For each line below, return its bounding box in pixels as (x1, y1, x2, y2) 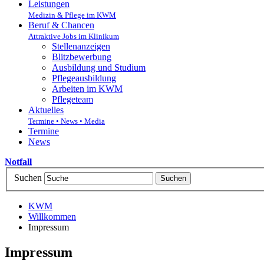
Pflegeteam (52, 94, 93, 105)
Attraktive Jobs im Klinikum (28, 32, 119, 41)
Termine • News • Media (28, 117, 105, 126)
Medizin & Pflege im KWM (28, 11, 116, 20)
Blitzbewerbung (52, 52, 111, 62)
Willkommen (28, 212, 76, 222)
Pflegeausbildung (52, 73, 116, 84)
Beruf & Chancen (28, 20, 94, 31)
